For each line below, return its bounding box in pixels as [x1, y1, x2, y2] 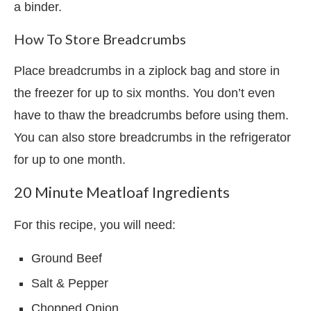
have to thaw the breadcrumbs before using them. [14, 108, 289, 122]
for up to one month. [14, 152, 129, 167]
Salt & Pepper [31, 276, 108, 290]
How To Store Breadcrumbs [14, 30, 186, 47]
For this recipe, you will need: [14, 217, 176, 232]
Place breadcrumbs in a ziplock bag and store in [14, 63, 280, 78]
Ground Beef [31, 251, 102, 265]
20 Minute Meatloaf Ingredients [14, 182, 233, 201]
